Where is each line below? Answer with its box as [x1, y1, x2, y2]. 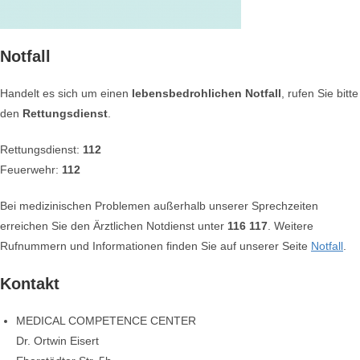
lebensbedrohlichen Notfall [132, 87, 281, 100]
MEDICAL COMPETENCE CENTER [16, 314, 196, 327]
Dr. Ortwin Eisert [16, 334, 99, 347]
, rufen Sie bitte [281, 87, 358, 100]
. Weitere [268, 219, 313, 232]
